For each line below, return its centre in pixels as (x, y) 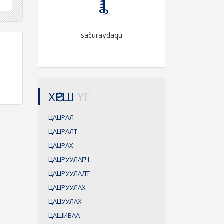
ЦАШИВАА (65, 215)
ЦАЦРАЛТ (63, 131)
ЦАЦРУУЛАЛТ (69, 173)
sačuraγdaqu (102, 35)
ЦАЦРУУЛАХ (67, 187)
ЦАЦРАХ (61, 145)
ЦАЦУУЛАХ (65, 201)
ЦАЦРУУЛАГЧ (69, 159)
